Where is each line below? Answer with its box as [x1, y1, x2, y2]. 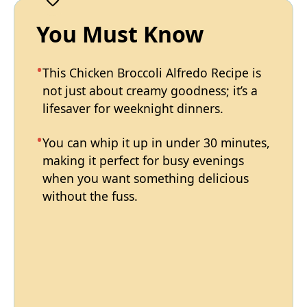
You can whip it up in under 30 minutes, [42, 134, 270, 151]
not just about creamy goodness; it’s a [42, 82, 258, 99]
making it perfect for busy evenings [42, 151, 244, 169]
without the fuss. [42, 187, 138, 204]
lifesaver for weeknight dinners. [42, 99, 223, 116]
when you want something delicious [42, 169, 249, 186]
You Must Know [36, 19, 204, 49]
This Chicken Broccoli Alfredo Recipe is [42, 64, 261, 81]
